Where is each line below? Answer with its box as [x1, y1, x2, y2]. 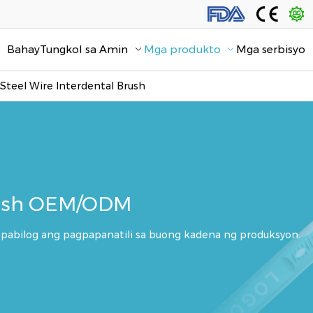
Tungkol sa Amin [40, 43, 128, 56]
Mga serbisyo [236, 43, 305, 56]
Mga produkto [143, 43, 221, 56]
